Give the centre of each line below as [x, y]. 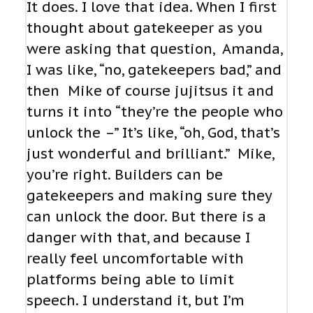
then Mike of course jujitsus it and [150, 91]
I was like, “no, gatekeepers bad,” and [154, 70]
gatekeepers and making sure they [149, 196]
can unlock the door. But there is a [146, 217]
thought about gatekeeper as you [145, 28]
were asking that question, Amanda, [154, 49]
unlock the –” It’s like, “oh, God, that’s [153, 133]
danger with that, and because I [138, 238]
